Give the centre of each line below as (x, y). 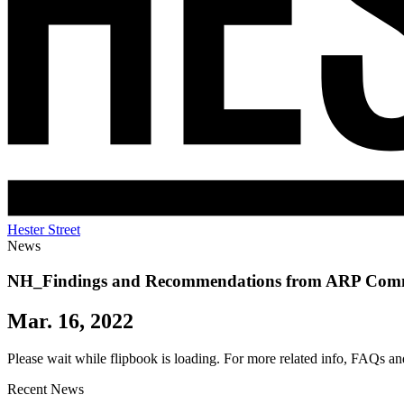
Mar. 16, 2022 (70, 321)
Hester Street (44, 229)
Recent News (46, 390)
